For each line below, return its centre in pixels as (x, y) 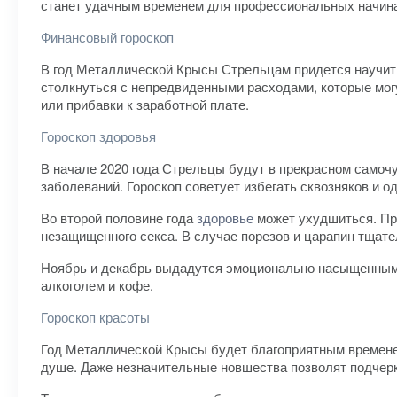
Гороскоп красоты (95, 317)
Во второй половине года (119, 218)
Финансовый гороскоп (107, 37)
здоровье (225, 218)
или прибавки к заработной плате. (145, 104)
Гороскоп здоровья (98, 136)
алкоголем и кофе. (97, 285)
